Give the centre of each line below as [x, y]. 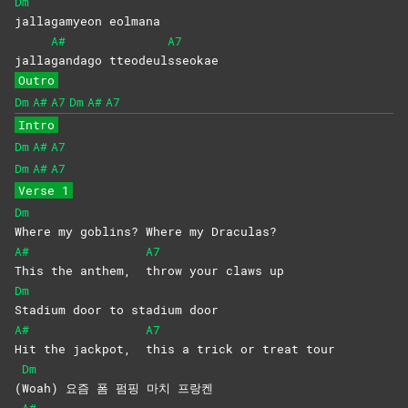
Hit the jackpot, [80, 349]
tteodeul [138, 61]
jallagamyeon [62, 21]
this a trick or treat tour [240, 349]
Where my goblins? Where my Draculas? [146, 232]
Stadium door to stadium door [117, 310]
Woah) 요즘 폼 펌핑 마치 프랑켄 [117, 388]
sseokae [193, 61]
